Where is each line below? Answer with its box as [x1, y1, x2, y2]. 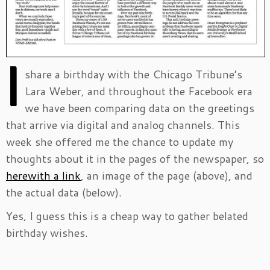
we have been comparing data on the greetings [25, 99, 254, 116]
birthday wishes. [6, 224, 88, 240]
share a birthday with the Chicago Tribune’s [25, 66, 242, 82]
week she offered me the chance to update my [6, 133, 233, 149]
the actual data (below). [6, 184, 122, 200]
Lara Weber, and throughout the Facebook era [25, 83, 253, 99]
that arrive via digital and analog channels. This [6, 116, 240, 133]
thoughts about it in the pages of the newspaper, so [6, 150, 264, 166]
